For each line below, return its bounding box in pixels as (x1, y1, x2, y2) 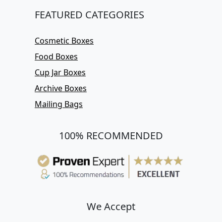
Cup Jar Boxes (35, 66, 86, 78)
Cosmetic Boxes (35, 35, 94, 46)
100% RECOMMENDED (59, 128, 163, 142)
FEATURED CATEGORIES (35, 7, 144, 21)
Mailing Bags (35, 98, 83, 110)
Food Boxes (35, 51, 78, 62)
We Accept (87, 199, 135, 213)
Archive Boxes (35, 82, 87, 94)
